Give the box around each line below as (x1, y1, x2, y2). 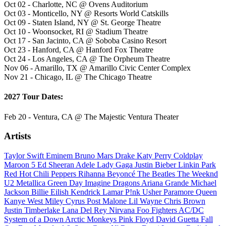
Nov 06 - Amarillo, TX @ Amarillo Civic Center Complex (4, 63, 191, 72)
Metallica (16, 178, 47, 187)
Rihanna (78, 169, 107, 178)
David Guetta (156, 214, 201, 223)
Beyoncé (107, 169, 137, 178)
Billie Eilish (31, 187, 71, 196)
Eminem (46, 151, 75, 160)
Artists (4, 131, 31, 142)
